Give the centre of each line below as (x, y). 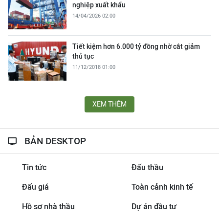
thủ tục (83, 56)
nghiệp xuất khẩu (99, 5)
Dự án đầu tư (154, 207)
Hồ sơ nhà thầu (48, 207)
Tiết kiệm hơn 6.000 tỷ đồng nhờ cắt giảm (136, 46)
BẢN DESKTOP (55, 141)
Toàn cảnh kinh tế (162, 187)
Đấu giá (35, 187)
